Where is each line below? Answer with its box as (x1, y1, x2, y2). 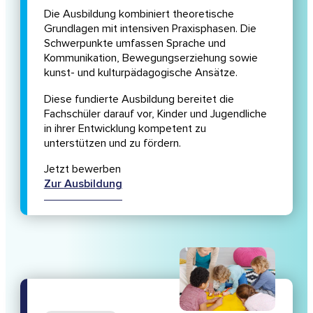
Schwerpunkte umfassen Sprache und (43, 36, 226, 51)
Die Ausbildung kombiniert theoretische (43, 7, 234, 22)
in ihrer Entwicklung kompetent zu (43, 121, 206, 136)
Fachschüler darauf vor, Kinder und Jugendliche (43, 106, 267, 121)
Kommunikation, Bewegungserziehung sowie (43, 51, 258, 66)
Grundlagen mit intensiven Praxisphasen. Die (43, 22, 256, 36)
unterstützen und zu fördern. (43, 136, 181, 150)
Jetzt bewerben (43, 161, 121, 176)
